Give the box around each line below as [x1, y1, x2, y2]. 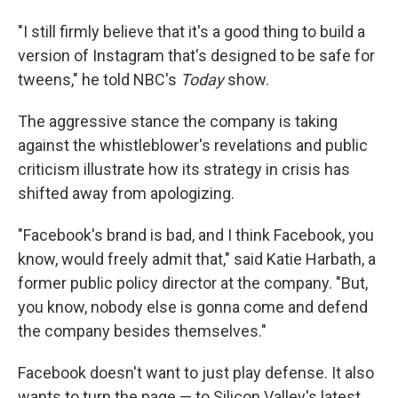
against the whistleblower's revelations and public [18, 136, 368, 155]
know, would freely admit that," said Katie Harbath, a [18, 250, 376, 268]
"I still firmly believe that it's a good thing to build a [18, 22, 365, 41]
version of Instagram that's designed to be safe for [18, 46, 375, 65]
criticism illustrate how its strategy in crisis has [18, 160, 350, 179]
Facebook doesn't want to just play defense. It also [18, 363, 374, 382]
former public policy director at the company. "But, [18, 274, 368, 292]
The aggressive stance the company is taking [18, 112, 338, 131]
